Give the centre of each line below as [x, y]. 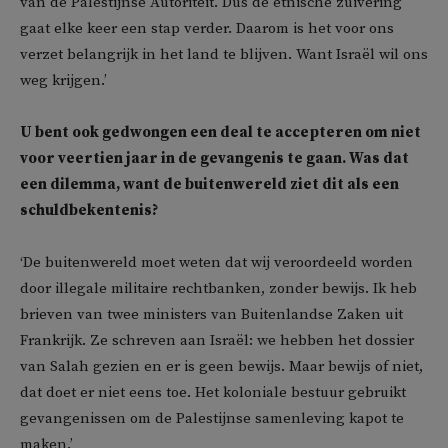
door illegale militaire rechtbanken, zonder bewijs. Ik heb [218, 288]
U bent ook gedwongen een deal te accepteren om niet [220, 132]
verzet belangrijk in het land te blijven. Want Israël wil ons [224, 54]
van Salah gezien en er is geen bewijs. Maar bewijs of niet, [221, 366]
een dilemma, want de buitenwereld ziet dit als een [209, 184]
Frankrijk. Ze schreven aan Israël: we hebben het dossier [217, 340]
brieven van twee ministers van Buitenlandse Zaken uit [211, 314]
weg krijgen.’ [63, 80]
